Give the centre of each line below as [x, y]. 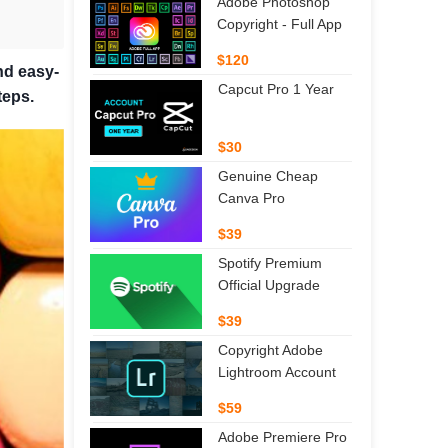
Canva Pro [251, 197]
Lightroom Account [277, 371]
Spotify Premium [270, 262]
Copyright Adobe [270, 349]
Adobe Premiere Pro [282, 436]
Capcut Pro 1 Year [276, 88]
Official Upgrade [269, 284]
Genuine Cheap [267, 175]
